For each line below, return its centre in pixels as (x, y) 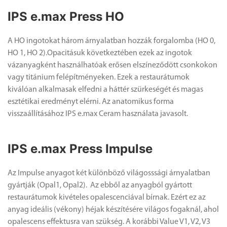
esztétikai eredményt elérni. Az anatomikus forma (91, 102)
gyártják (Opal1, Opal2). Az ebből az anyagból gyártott (100, 185)
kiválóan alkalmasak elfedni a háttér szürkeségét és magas (105, 89)
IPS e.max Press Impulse (80, 148)
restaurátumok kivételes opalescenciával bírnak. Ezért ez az (107, 197)
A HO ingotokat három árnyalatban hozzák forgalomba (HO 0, (111, 41)
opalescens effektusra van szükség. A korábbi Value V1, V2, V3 (109, 222)
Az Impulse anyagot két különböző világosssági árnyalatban (109, 173)
